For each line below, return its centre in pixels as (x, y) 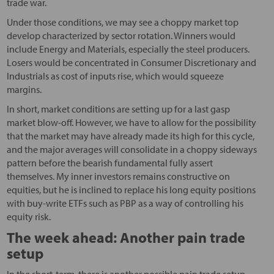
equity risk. (28, 217)
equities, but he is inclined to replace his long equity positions (131, 190)
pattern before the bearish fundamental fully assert (109, 163)
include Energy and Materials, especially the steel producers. (128, 49)
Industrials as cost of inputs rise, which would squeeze (115, 76)
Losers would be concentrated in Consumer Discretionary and (131, 63)
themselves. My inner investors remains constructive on (118, 176)
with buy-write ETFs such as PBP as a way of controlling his (125, 203)
